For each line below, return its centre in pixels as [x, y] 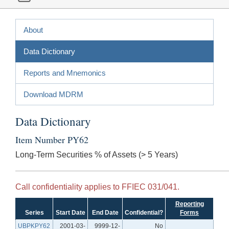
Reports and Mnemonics [65, 73]
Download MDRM [53, 94]
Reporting [189, 204]
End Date [105, 212]
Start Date [70, 212]
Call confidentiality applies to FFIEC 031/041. [97, 187]
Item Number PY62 [52, 139]
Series [34, 212]
